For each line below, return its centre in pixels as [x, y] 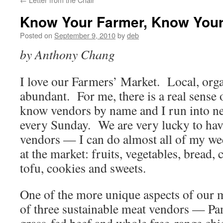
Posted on [36, 35]
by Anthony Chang [67, 54]
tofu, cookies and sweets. [83, 168]
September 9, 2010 [85, 35]
